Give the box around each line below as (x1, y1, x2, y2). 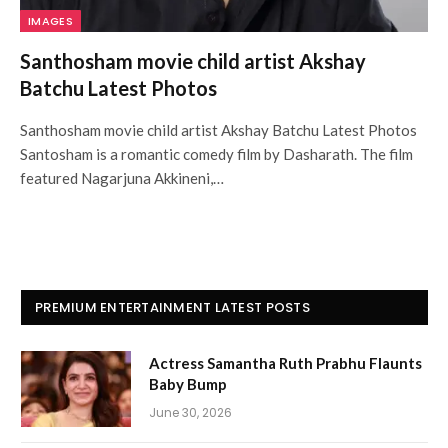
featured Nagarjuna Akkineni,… (20, 168, 224, 187)
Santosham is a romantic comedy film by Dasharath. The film (20, 144, 413, 163)
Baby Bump (149, 374, 227, 393)
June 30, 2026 (149, 403, 232, 421)
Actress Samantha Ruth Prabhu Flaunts (149, 353, 422, 372)
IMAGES (28, 12, 73, 29)
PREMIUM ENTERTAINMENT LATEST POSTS (35, 297, 310, 317)
